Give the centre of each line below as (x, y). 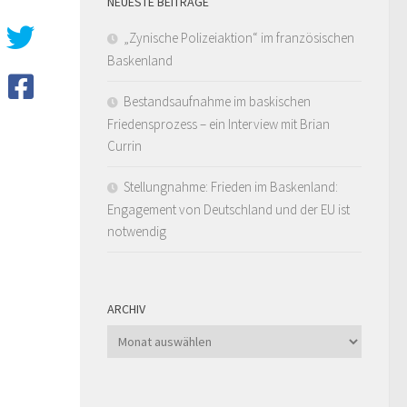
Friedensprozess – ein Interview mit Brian (218, 124)
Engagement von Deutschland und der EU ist (228, 210)
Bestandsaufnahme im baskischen (217, 102)
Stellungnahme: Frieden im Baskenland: (231, 187)
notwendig (137, 232)
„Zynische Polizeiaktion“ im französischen (239, 38)
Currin (124, 146)
